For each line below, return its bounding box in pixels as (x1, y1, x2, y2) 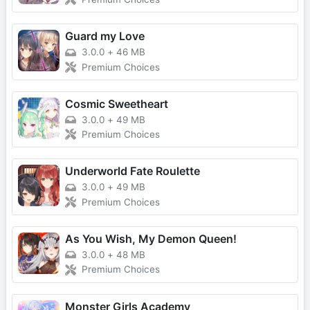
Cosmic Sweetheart (65, 96, 168, 111)
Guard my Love (65, 29, 145, 44)
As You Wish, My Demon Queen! (65, 232, 237, 246)
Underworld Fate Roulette (65, 164, 200, 179)
